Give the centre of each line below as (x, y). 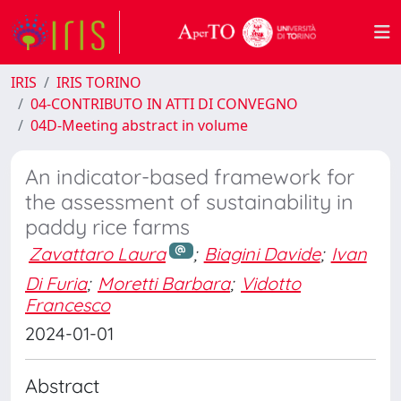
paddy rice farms (107, 227)
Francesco (68, 304)
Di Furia (56, 283)
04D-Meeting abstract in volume (139, 125)
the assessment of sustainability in (189, 202)
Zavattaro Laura (97, 254)
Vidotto (271, 283)
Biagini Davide (262, 254)
